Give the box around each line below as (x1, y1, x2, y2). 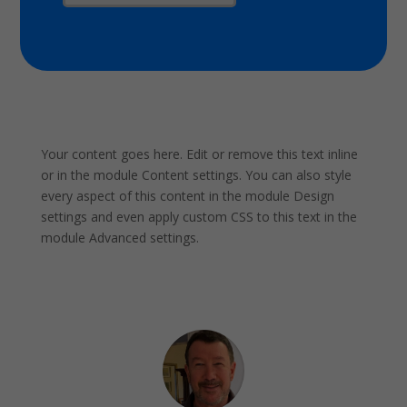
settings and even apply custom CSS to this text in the (40, 208, 357, 226)
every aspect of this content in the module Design (40, 187, 334, 205)
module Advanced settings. (40, 229, 199, 247)
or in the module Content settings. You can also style (40, 166, 352, 184)
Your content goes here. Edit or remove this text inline (40, 145, 358, 164)
